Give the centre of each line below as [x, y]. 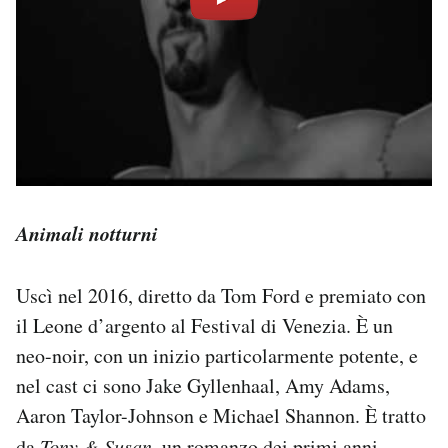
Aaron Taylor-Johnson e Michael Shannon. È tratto [221, 416]
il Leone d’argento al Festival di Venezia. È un [204, 326]
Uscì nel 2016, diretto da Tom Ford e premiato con [221, 296]
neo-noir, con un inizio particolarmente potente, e [217, 356]
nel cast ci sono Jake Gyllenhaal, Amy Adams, [203, 386]
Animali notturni [87, 233]
